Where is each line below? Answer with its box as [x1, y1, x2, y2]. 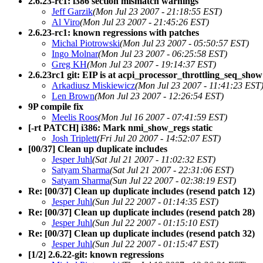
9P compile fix [28, 101, 83, 112]
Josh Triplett [52, 133, 97, 143]
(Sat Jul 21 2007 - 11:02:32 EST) [92, 154, 215, 164]
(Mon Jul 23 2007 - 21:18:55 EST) [93, 6, 222, 16]
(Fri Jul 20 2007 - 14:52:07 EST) [97, 133, 221, 143]
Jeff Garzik [52, 6, 93, 16]
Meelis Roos [52, 112, 98, 122]
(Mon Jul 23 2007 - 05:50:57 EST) [120, 38, 249, 48]
